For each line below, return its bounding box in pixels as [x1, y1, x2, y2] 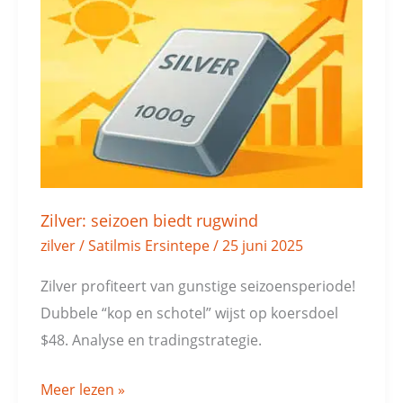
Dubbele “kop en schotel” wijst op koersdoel [40, 302, 338, 324]
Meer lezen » [40, 378, 125, 399]
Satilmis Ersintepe [87, 234, 213, 255]
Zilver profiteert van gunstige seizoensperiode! [40, 275, 355, 297]
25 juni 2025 [221, 234, 303, 255]
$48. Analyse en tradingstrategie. [40, 329, 262, 351]
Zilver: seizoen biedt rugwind [40, 209, 258, 231]
